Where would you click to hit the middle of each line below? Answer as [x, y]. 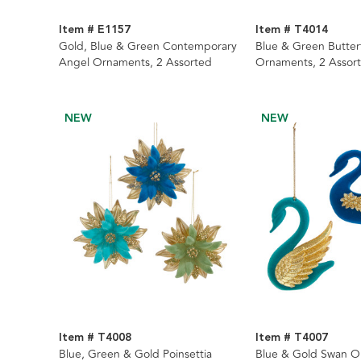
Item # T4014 [291, 29]
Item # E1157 [95, 29]
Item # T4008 [95, 337]
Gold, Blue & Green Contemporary [148, 46]
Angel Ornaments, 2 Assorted [135, 62]
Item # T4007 [291, 337]
